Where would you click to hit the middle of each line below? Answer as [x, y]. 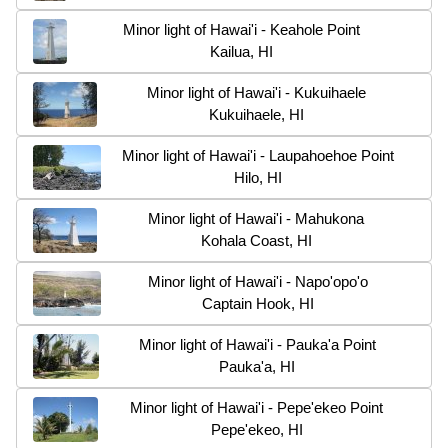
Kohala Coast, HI [256, 240]
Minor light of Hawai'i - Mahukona [256, 218]
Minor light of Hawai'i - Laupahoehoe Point [258, 155]
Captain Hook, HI [258, 303]
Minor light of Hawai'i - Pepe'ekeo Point [256, 407]
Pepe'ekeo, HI [256, 429]
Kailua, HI [241, 51]
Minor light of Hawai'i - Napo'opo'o [258, 281]
